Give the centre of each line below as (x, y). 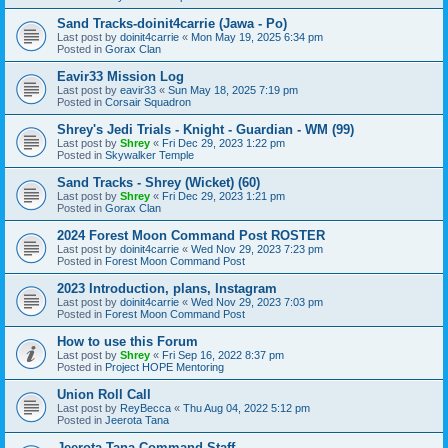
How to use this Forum (127, 341)
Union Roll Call (104, 394)
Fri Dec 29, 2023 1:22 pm (223, 142)
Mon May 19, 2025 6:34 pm (257, 36)
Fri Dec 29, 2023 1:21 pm (223, 195)
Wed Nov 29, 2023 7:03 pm (257, 301)
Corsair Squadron (148, 101)
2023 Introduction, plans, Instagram (167, 288)
